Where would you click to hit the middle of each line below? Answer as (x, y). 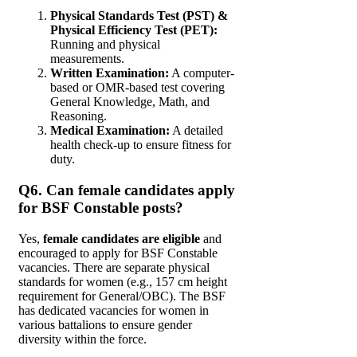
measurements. (87, 59)
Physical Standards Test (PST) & (139, 16)
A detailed (196, 131)
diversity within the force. (82, 339)
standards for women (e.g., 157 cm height (123, 281)
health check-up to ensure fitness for (141, 145)
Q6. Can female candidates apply (127, 190)
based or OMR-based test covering (137, 88)
